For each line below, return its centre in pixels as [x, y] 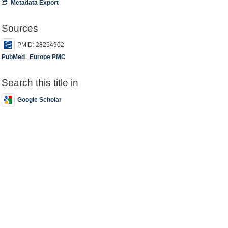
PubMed [13, 57]
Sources [20, 28]
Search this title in [40, 83]
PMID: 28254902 [41, 45]
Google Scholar [40, 99]
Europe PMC [48, 57]
